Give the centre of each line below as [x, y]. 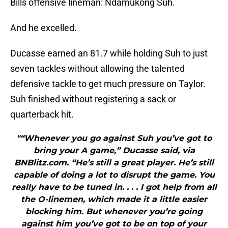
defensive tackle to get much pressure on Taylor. [108, 84]
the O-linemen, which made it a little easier [114, 199]
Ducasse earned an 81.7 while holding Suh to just [109, 53]
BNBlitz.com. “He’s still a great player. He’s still [114, 163]
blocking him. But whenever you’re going [114, 212]
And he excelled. [44, 28]
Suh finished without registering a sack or [93, 99]
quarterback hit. [42, 115]
